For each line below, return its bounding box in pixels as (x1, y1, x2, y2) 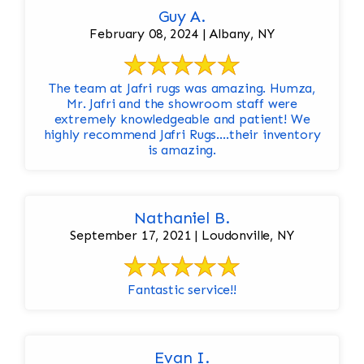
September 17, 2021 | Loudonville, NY (70, 227, 294, 244)
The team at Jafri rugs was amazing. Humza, (48, 80, 316, 97)
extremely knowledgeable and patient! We (54, 111, 291, 128)
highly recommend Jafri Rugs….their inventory (43, 127, 321, 143)
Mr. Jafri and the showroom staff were (66, 96, 298, 112)
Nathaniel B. (134, 208, 230, 228)
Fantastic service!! (128, 282, 236, 298)
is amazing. (147, 142, 217, 158)
